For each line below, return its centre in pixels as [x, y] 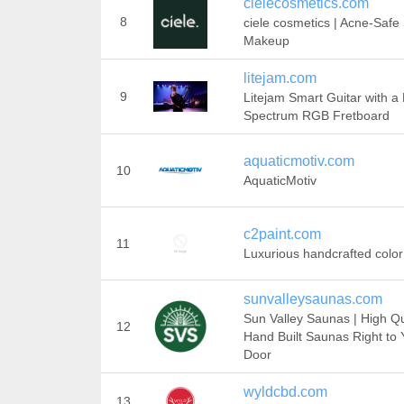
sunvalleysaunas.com [312, 299]
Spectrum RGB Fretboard [316, 115]
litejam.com [280, 78]
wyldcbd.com [285, 392]
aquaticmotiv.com [298, 161]
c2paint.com [282, 234]
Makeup [266, 41]
